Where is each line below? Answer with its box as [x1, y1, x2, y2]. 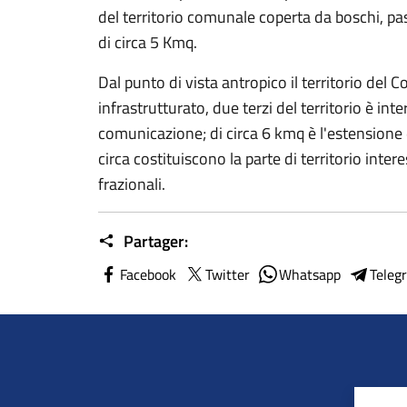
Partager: [120, 229, 188, 253]
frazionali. [98, 172, 165, 196]
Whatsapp [279, 263, 341, 285]
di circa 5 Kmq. [98, 30, 197, 55]
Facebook [120, 263, 176, 285]
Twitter [205, 263, 250, 285]
